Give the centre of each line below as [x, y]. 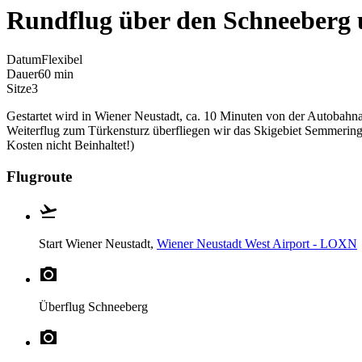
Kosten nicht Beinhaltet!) [70, 145]
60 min [56, 74]
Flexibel [62, 60]
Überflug [63, 306]
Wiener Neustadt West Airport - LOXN [257, 243]
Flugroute [39, 176]
